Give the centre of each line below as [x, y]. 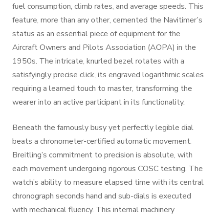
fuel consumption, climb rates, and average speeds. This [108, 6]
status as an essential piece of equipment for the [96, 34]
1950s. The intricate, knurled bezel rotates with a [98, 61]
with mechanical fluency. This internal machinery [93, 210]
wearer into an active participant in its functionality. [99, 102]
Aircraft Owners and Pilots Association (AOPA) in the [104, 47]
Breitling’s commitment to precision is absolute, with [102, 155]
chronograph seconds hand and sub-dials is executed [102, 196]
